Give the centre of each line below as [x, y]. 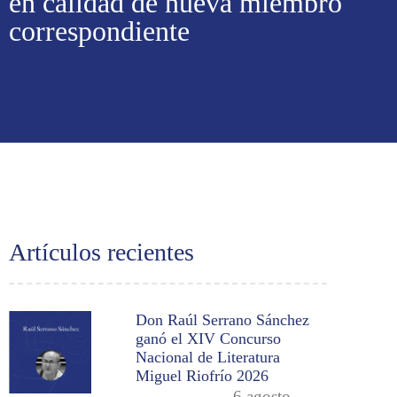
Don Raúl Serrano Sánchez [223, 319]
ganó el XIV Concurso [209, 338]
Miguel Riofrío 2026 [202, 375]
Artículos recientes [101, 252]
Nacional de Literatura [208, 357]
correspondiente [99, 31]
